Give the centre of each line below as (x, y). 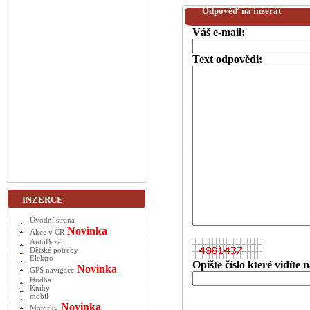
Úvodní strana (52, 220)
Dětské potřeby (54, 250)
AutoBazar (47, 242)
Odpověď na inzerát (241, 11)
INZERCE (43, 200)
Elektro (42, 258)
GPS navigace (52, 270)
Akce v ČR (47, 232)
